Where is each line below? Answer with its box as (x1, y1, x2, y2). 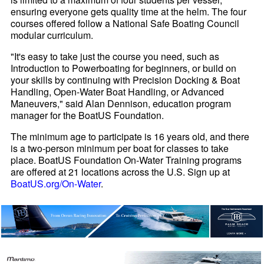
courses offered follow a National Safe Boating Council (11, 16, 240, 30)
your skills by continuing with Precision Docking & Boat (11, 72, 240, 87)
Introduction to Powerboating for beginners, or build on (11, 61, 237, 75)
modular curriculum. (11, 28, 94, 42)
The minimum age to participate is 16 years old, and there (11, 129, 250, 143)
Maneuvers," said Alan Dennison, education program (11, 96, 232, 110)
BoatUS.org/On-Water (11, 176, 101, 190)
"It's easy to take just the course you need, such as (11, 49, 220, 63)
